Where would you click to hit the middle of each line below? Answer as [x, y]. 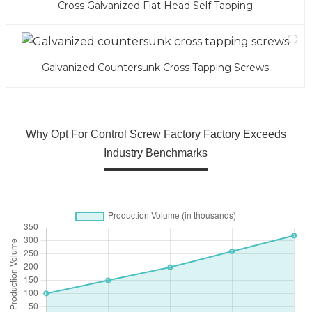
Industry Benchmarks [156, 153]
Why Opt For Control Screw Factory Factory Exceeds [156, 134]
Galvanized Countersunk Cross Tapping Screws [155, 68]
